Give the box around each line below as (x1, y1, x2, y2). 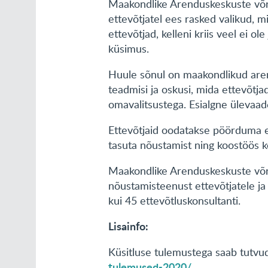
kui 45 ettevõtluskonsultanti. (108, 193, 244, 208)
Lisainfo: (108, 218, 149, 234)
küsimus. (108, 41, 150, 56)
